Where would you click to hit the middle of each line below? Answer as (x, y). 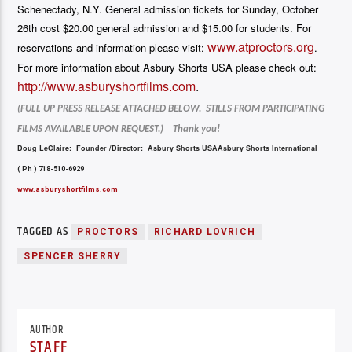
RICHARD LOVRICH (205, 231)
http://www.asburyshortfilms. (95, 86)
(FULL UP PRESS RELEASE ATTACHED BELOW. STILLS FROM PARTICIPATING (171, 109)
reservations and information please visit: (113, 47)
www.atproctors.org (261, 46)
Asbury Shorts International (268, 148)
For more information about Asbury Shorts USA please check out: (167, 67)
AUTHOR (47, 330)
